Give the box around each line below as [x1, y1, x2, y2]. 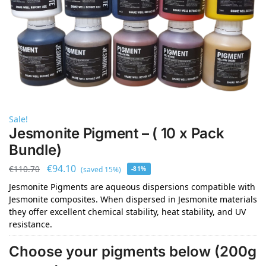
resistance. [9, 218, 52, 230]
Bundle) [9, 141, 62, 159]
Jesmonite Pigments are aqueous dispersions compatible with [9, 181, 255, 193]
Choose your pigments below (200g [9, 243, 256, 261]
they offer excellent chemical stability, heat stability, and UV [9, 206, 246, 218]
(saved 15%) [81, 164, 121, 175]
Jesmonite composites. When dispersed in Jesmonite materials [9, 194, 257, 205]
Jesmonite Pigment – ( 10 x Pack [9, 124, 224, 142]
